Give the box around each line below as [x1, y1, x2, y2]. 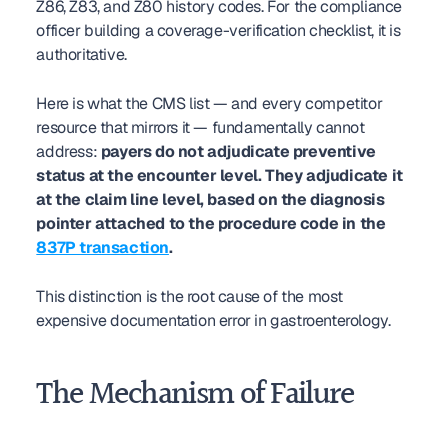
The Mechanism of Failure [36, 370, 353, 421]
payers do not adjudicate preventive [100, 141, 376, 162]
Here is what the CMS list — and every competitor [36, 93, 383, 114]
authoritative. [36, 44, 127, 65]
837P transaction [36, 237, 169, 258]
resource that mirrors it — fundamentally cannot [36, 117, 365, 138]
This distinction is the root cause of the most [36, 286, 343, 307]
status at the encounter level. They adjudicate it [36, 165, 403, 186]
